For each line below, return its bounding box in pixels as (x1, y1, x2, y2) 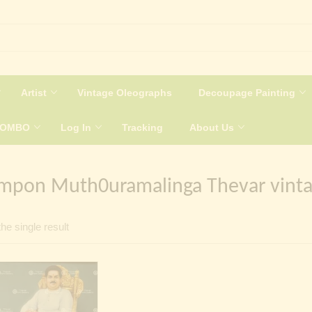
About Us (189, 121, 237, 133)
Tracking (122, 121, 163, 133)
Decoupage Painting (198, 86, 298, 98)
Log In (61, 121, 94, 133)
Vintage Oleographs (77, 86, 172, 98)
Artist (21, 86, 49, 98)
